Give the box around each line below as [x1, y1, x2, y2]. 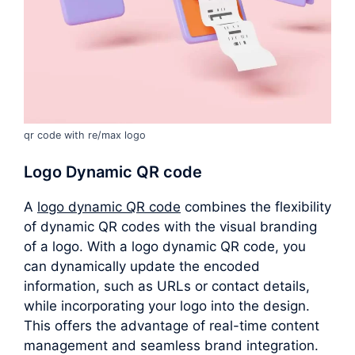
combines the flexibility [181, 199, 331, 216]
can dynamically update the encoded [24, 258, 260, 275]
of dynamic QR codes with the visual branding [24, 219, 317, 235]
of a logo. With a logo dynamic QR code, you [24, 239, 306, 255]
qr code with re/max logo [24, 128, 146, 141]
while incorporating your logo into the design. [24, 298, 310, 315]
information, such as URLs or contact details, [24, 278, 310, 295]
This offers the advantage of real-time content [24, 318, 319, 334]
